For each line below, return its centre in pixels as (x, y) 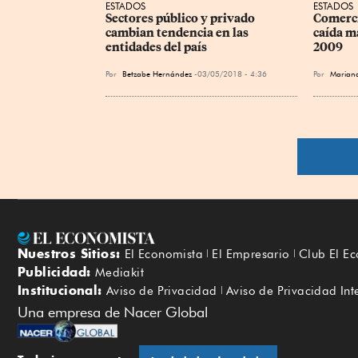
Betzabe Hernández (157, 73)
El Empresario (251, 254)
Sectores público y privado (181, 18)
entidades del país (156, 47)
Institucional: (62, 290)
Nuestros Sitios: (71, 253)
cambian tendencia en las (178, 32)
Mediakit (119, 272)
